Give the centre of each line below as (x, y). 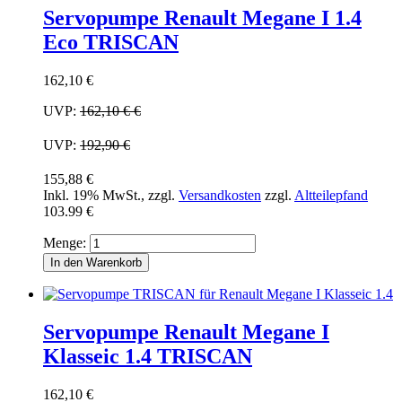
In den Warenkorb (96, 262)
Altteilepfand (331, 195)
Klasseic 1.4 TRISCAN (148, 356)
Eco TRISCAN (111, 43)
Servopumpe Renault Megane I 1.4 (202, 18)
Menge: (65, 242)
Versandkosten (220, 195)
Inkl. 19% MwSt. (92, 195)
